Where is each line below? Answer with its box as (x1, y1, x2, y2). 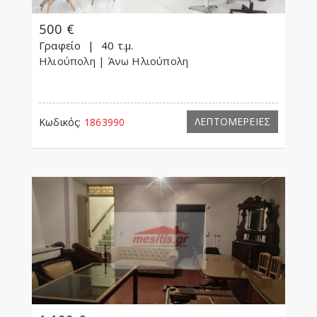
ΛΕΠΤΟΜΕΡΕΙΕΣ (195, 115, 270, 129)
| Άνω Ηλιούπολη (98, 54, 192, 69)
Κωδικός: (39, 115, 81, 129)
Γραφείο (39, 38, 81, 53)
